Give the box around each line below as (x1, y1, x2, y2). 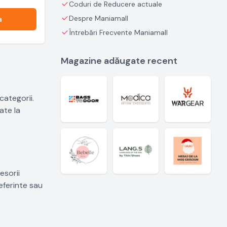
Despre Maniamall (69, 14, 128, 23)
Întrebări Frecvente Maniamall (69, 28, 168, 37)
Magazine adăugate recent (61, 55, 177, 67)
